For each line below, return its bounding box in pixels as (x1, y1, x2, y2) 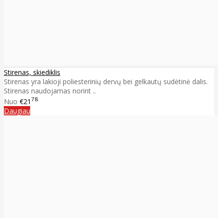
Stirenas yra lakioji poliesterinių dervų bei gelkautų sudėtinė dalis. (4, 77, 208, 87)
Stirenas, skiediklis (4, 68, 60, 77)
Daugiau (4, 106, 30, 116)
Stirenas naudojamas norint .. (4, 86, 96, 96)
